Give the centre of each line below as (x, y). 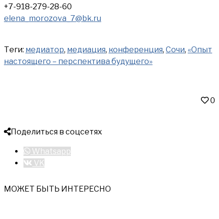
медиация (86, 50)
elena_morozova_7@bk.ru (53, 19)
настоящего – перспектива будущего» (78, 62)
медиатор (45, 50)
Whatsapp (51, 152)
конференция (136, 50)
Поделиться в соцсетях (56, 132)
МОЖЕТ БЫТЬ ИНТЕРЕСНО (57, 189)
